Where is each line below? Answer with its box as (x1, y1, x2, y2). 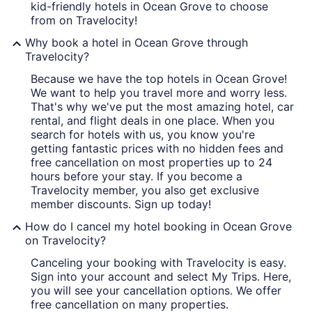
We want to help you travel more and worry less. (31, 85, 287, 100)
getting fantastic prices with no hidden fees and (31, 141, 283, 155)
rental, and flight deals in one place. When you (31, 113, 274, 127)
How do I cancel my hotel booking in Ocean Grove (25, 219, 292, 233)
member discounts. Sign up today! (31, 196, 211, 211)
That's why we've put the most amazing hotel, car (31, 99, 294, 114)
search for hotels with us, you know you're (31, 127, 255, 141)
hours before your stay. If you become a (31, 169, 242, 183)
